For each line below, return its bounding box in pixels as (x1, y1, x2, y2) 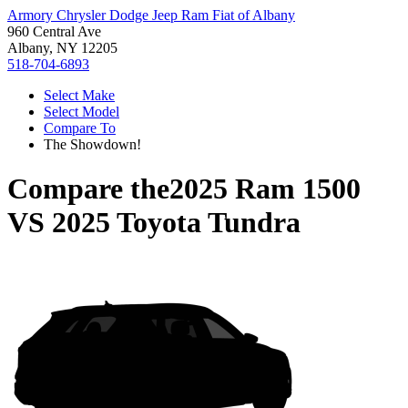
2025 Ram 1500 (169, 172, 361, 206)
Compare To (44, 120, 116, 136)
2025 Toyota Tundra (52, 206, 301, 240)
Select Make (44, 87, 115, 103)
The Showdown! (44, 137, 141, 152)
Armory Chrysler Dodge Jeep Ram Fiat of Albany (7, 7, 295, 23)
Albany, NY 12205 (7, 40, 117, 56)
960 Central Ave (7, 24, 101, 39)
